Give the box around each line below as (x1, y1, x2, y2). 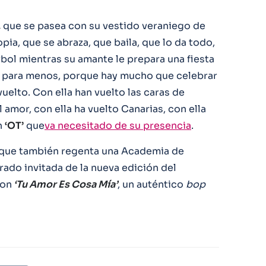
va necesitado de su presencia (45, 119, 191, 132)
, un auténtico (118, 178, 186, 191)
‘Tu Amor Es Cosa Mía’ (12, 178, 118, 191)
